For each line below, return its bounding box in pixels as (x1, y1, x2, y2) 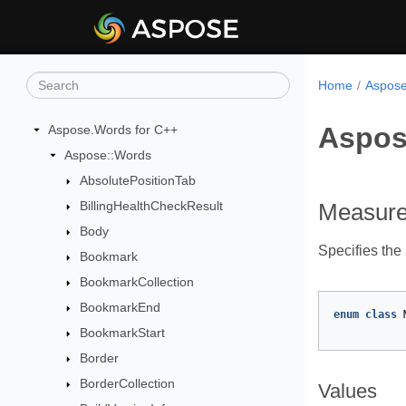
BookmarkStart (80, 325, 166, 340)
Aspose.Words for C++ (48, 122, 178, 137)
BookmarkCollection (80, 275, 195, 289)
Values (318, 380, 377, 402)
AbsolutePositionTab (80, 173, 197, 188)
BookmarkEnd (80, 300, 161, 314)
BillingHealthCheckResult (80, 198, 224, 213)
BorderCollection (80, 376, 176, 391)
